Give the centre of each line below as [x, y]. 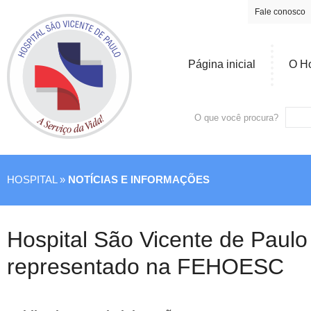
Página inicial [222, 64]
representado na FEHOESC [145, 267]
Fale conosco [280, 12]
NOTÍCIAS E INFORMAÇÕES [139, 180]
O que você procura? [236, 118]
